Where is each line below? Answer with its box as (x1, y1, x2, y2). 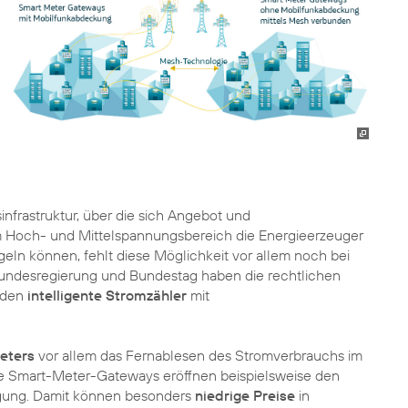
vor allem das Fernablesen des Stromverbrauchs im (35, 346, 362, 364)
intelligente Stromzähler (27, 286, 187, 304)
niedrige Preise (195, 386, 295, 404)
